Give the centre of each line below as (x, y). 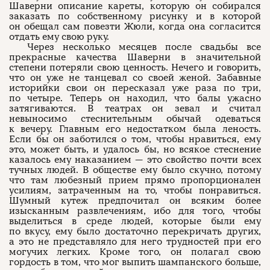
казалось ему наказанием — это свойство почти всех (135, 160)
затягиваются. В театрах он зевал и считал (135, 108)
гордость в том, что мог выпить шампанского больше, (135, 262)
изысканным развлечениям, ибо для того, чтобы (135, 211)
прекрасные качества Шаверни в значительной (135, 57)
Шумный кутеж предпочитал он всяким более (135, 201)
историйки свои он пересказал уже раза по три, (135, 88)
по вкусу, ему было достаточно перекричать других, (135, 231)
